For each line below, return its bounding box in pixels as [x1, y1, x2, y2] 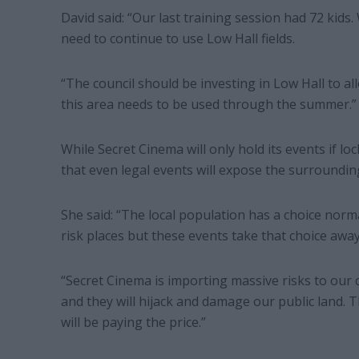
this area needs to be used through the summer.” [60, 95, 357, 114]
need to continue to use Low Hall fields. [60, 30, 295, 48]
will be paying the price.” [60, 313, 206, 332]
